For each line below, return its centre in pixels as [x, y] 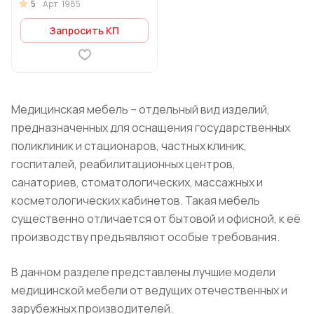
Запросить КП [84, 30]
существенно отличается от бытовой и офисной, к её [156, 219]
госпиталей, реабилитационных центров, [123, 164]
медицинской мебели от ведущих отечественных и [149, 290]
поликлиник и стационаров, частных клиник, [129, 146]
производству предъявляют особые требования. [145, 237]
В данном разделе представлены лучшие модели [143, 272]
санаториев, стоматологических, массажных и [137, 182]
